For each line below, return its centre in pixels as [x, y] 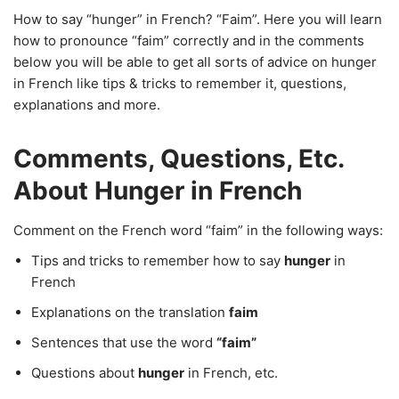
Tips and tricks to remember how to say [158, 261]
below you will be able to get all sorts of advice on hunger [195, 62]
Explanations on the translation [130, 312]
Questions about [85, 373]
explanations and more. [87, 105]
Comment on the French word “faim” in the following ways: [198, 230]
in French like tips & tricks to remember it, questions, [180, 83]
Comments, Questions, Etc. [179, 159]
